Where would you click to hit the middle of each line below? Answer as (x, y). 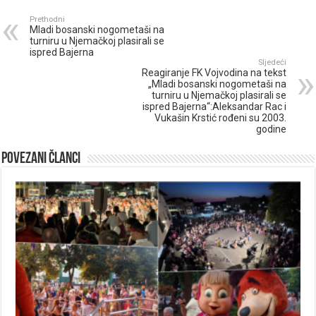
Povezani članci (41, 159)
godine (271, 129)
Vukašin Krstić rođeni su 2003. (220, 118)
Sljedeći (272, 63)
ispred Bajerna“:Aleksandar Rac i (214, 107)
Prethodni (48, 20)
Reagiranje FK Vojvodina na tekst (214, 73)
